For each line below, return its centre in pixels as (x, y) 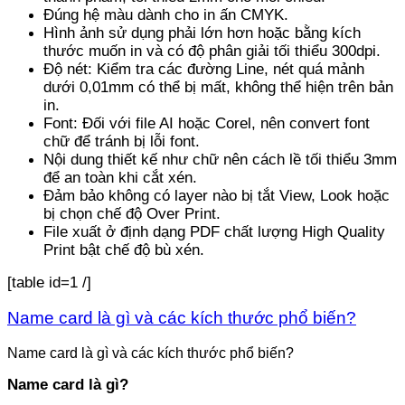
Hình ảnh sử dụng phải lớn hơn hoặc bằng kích (202, 33)
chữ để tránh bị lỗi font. (122, 141)
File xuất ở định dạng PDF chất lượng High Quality (214, 231)
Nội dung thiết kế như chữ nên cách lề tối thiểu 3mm (220, 159)
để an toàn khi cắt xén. (120, 177)
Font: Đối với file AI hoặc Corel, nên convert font (207, 123)
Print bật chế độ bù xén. (124, 250)
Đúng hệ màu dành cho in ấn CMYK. (166, 14)
